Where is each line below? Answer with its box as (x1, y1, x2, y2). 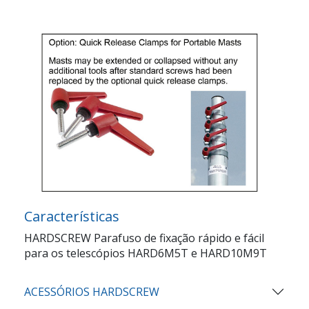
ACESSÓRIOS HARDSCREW (24, 283, 159, 299)
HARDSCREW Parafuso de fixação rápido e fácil (24, 230, 264, 246)
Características (24, 206, 119, 226)
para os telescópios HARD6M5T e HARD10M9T (24, 245, 267, 261)
